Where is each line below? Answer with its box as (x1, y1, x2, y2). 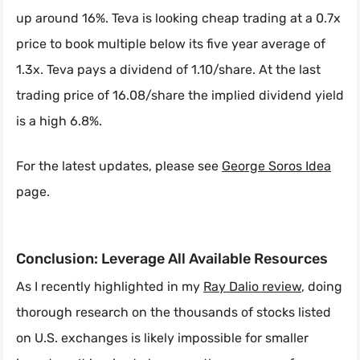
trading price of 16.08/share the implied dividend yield (16, 88, 344, 104)
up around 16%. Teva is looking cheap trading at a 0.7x (16, 10, 341, 27)
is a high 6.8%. (16, 113, 102, 129)
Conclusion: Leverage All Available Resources (16, 250, 328, 268)
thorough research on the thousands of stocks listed (16, 305, 331, 321)
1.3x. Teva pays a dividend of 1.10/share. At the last (16, 62, 321, 78)
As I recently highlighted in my (16, 279, 203, 295)
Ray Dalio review (203, 279, 301, 295)
